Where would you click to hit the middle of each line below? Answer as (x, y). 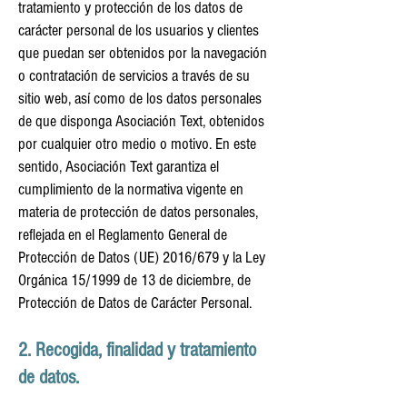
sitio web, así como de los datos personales (140, 98)
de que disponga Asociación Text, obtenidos (141, 121)
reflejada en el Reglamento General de (123, 234)
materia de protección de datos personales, (138, 212)
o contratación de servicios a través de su (134, 75)
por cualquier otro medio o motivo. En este (137, 144)
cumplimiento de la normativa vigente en (131, 189)
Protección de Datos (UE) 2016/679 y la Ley (142, 257)
